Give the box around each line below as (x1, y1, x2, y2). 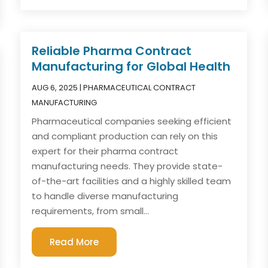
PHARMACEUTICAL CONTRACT (83, 81, 196, 93)
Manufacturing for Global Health (32, 57, 231, 75)
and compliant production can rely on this (32, 129, 218, 142)
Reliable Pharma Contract (32, 42, 192, 59)
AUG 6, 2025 (32, 81, 78, 93)
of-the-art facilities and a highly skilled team (32, 174, 232, 187)
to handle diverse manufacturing (32, 189, 179, 202)
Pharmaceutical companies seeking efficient (32, 114, 232, 127)
